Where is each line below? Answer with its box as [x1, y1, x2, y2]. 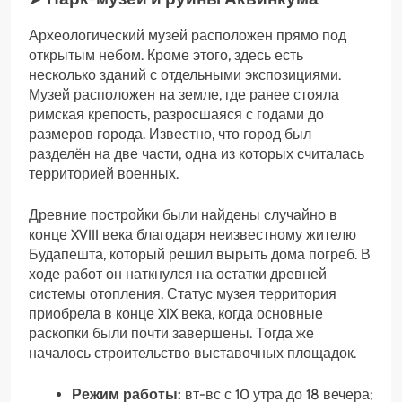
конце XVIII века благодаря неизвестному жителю [29, 226, 356, 244]
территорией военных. [29, 165, 179, 183]
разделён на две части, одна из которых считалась [29, 145, 364, 163]
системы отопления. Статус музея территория [29, 285, 336, 303]
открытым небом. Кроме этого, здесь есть [29, 47, 303, 65]
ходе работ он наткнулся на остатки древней [29, 266, 327, 284]
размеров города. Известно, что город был [29, 126, 311, 144]
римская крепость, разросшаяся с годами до [29, 106, 324, 124]
